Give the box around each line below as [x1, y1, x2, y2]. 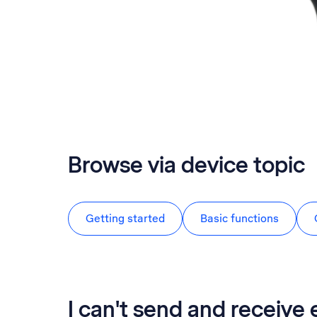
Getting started [86, 211, 165, 226]
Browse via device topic [68, 150, 305, 180]
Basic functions [200, 211, 279, 226]
